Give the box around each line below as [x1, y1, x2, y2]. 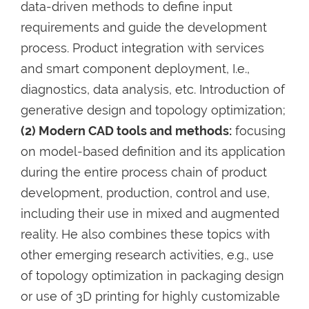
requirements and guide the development [21, 19, 267, 34]
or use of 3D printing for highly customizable [21, 288, 280, 303]
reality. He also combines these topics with [21, 226, 270, 241]
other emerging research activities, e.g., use [21, 247, 274, 262]
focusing [232, 123, 286, 138]
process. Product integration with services [21, 40, 264, 55]
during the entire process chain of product [21, 164, 267, 179]
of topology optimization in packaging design [21, 268, 284, 283]
